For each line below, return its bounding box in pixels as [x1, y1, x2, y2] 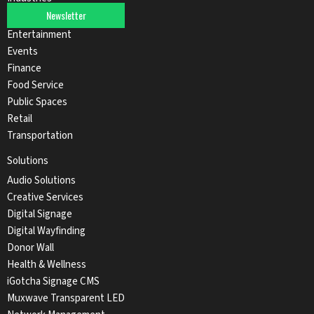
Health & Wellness [7, 257, 86, 273]
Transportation [7, 128, 73, 144]
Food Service [7, 78, 64, 93]
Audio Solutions [7, 173, 76, 189]
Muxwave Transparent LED [7, 291, 125, 306]
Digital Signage [7, 207, 72, 222]
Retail [7, 111, 32, 127]
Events [7, 44, 38, 60]
